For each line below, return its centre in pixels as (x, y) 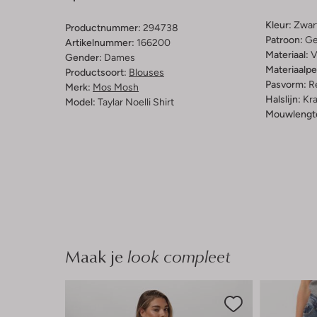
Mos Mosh (116, 87)
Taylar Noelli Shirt (136, 102)
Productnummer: (103, 28)
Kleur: (278, 25)
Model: (80, 102)
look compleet (177, 256)
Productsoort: (96, 73)
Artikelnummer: (100, 43)
